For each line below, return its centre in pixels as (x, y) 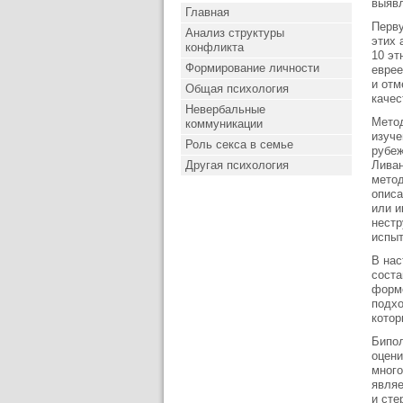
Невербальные (225, 109)
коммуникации (224, 124)
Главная (207, 12)
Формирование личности (252, 68)
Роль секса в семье (239, 144)
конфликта (215, 47)
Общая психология (237, 89)
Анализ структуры (235, 33)
